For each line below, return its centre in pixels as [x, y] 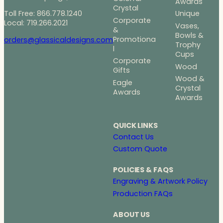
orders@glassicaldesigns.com [58, 40]
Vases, [187, 26]
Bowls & [189, 35]
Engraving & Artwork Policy [160, 181]
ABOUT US [132, 214]
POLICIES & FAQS [143, 170]
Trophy [188, 45]
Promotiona [134, 39]
